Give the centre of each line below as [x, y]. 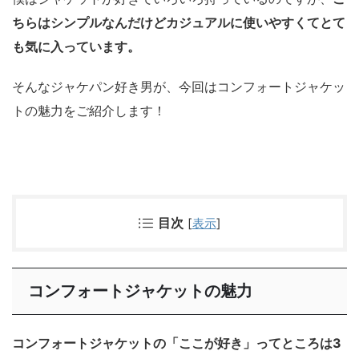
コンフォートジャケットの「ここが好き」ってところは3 [177, 343]
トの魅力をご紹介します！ [89, 110]
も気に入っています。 [76, 46]
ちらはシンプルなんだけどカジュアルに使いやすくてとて [179, 22]
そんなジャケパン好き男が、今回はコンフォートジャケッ [179, 86]
